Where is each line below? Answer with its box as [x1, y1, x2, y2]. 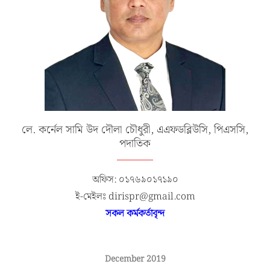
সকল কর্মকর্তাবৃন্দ [105, 206, 165, 222]
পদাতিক [119, 135, 151, 153]
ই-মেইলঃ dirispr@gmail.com [75, 189, 195, 205]
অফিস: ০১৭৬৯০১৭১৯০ [92, 172, 178, 188]
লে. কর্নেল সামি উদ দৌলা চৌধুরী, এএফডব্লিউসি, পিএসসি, [22, 121, 248, 139]
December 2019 [104, 253, 166, 266]
